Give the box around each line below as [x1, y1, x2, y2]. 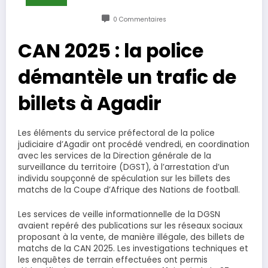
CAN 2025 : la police [18, 38, 203, 65]
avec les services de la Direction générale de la [18, 150, 211, 162]
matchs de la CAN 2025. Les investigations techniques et [18, 242, 248, 254]
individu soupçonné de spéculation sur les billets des [18, 173, 230, 185]
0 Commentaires [113, 15, 167, 25]
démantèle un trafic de [18, 64, 236, 91]
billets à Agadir [18, 90, 162, 117]
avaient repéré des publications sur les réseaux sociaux [18, 220, 242, 232]
